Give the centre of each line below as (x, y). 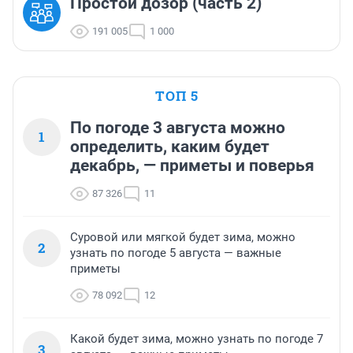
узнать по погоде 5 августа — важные (176, 253)
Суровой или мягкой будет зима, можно (183, 237)
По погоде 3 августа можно (178, 127)
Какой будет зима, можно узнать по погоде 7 (197, 338)
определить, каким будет (170, 146)
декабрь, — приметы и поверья (192, 165)
